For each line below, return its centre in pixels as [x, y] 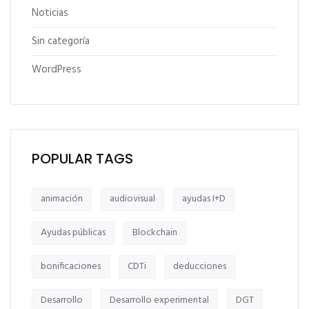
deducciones [200, 266]
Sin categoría [61, 41]
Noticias [50, 13]
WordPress [57, 69]
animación [62, 199]
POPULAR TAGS [82, 158]
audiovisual [132, 199]
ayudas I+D [204, 199]
